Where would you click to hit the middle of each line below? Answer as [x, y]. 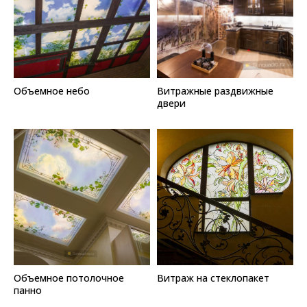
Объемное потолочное [69, 278]
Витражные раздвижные [215, 90]
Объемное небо [52, 90]
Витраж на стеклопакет [213, 278]
